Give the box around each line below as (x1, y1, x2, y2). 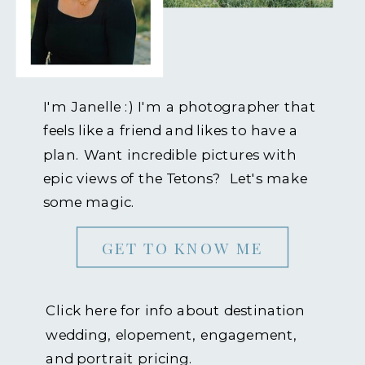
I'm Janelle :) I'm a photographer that (43, 98, 316, 116)
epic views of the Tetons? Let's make (43, 169, 307, 187)
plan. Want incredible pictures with (43, 145, 297, 163)
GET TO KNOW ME (101, 236, 264, 259)
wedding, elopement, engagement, (46, 326, 297, 344)
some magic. (43, 193, 136, 211)
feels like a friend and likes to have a (43, 121, 298, 139)
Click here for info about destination (46, 301, 306, 319)
